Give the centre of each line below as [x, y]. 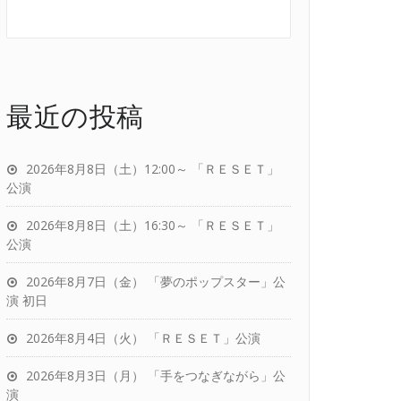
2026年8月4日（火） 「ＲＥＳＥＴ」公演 [143, 338]
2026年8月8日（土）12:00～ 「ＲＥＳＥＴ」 [153, 169]
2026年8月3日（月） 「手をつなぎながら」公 [156, 375]
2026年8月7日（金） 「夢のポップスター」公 [156, 282]
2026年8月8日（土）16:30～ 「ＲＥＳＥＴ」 [153, 225]
